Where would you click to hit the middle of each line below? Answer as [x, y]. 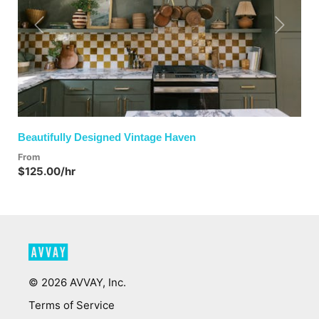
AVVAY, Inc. [96, 283]
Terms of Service [72, 305]
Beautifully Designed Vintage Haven [107, 137]
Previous [58, 31]
